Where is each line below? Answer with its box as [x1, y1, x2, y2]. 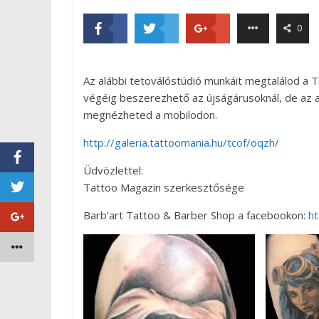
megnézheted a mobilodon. [83, 108, 217, 122]
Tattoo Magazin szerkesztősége [83, 180, 244, 195]
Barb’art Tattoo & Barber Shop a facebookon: [83, 208, 308, 223]
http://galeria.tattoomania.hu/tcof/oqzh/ [83, 135, 279, 150]
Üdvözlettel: [83, 163, 143, 178]
